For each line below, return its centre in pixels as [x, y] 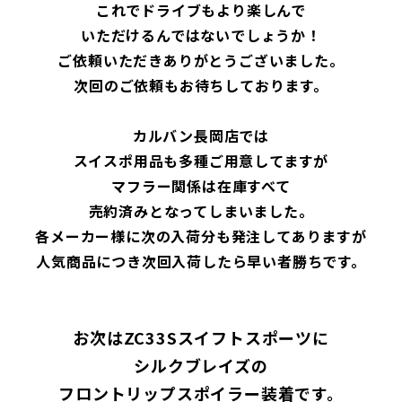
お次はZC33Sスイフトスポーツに [201, 337]
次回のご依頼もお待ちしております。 [201, 85]
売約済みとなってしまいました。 [201, 210]
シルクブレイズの [201, 365]
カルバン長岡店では [201, 135]
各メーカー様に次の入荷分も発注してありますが [201, 236]
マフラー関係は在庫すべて [201, 185]
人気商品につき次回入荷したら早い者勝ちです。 [201, 261]
